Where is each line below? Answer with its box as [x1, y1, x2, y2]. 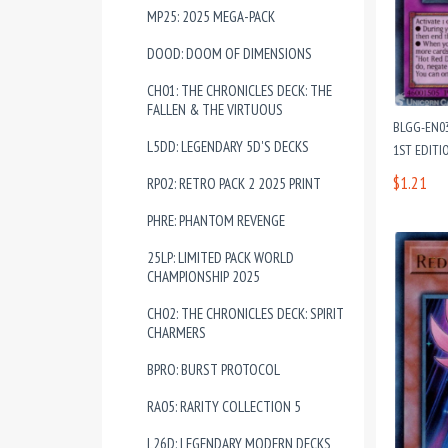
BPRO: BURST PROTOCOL [147, 360, 280, 379]
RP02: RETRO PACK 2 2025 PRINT [147, 174, 321, 193]
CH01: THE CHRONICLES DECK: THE [147, 81, 332, 100]
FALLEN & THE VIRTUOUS [147, 100, 283, 119]
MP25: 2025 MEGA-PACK [147, 7, 275, 26]
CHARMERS [147, 323, 206, 342]
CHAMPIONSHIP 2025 [147, 267, 260, 286]
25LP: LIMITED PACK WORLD [147, 248, 294, 267]
